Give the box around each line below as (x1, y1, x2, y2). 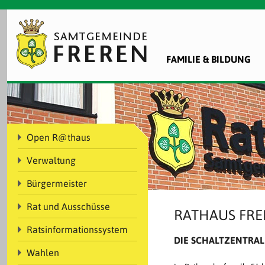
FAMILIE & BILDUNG (166, 54, 251, 64)
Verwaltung (27, 155, 76, 166)
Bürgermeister (27, 178, 87, 189)
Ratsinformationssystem (27, 224, 128, 235)
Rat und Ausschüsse (27, 201, 110, 212)
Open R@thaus (27, 132, 91, 143)
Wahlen (27, 247, 59, 258)
